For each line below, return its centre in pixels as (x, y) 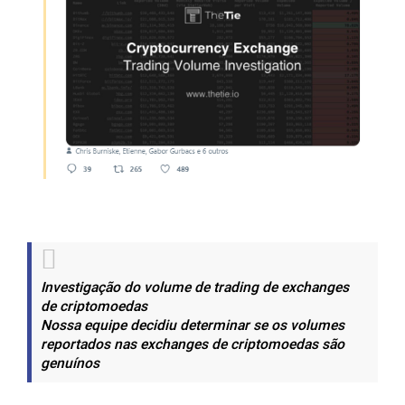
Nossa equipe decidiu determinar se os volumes (193, 326)
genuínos (72, 364)
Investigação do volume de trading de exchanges (195, 288)
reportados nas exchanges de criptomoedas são (193, 345)
